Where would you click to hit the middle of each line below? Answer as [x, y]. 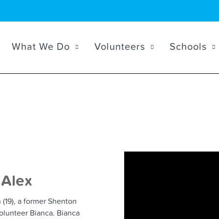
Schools [188, 47]
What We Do [41, 47]
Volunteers [120, 47]
